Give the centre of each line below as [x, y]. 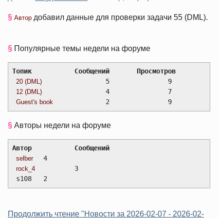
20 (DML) [29, 82]
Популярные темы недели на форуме [82, 48]
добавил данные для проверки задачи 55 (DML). [120, 17]
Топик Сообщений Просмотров [156, 71]
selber [24, 159]
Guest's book [34, 102]
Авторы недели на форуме [63, 125]
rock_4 [25, 169]
